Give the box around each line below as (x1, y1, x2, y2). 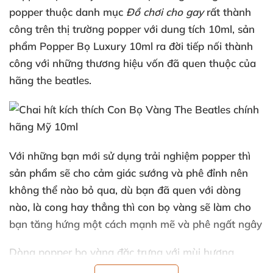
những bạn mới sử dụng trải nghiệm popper (27, 149, 238, 162)
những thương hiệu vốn (52, 57, 167, 69)
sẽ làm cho (200, 200, 251, 213)
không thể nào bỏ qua (9, 183, 115, 196)
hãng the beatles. (9, 74, 91, 87)
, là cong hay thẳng (27, 200, 122, 213)
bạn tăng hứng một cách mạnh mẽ (9, 218, 178, 230)
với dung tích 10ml (144, 23, 232, 35)
